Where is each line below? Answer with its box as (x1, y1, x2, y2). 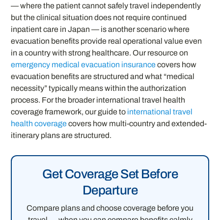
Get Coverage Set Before (42, 167, 178, 181)
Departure (82, 183, 138, 197)
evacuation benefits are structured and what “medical (11, 72, 195, 81)
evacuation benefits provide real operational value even (11, 37, 202, 46)
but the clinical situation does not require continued (11, 13, 187, 22)
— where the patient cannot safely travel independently (11, 1, 201, 10)
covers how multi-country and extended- (67, 119, 207, 128)
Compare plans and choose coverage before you (27, 204, 193, 213)
